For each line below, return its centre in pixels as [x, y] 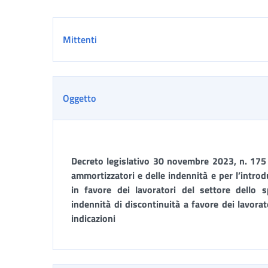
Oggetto [79, 98]
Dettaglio [80, 28]
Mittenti [80, 39]
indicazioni [93, 218]
